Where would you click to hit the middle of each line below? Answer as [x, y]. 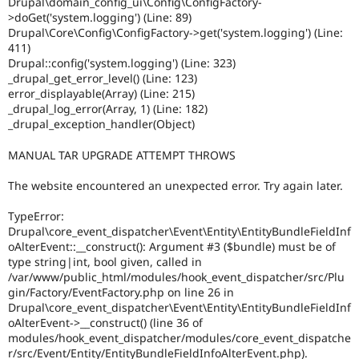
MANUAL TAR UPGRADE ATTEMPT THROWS [122, 155]
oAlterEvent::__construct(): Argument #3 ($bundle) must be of [172, 247]
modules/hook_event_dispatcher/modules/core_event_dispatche [179, 338]
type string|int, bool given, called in [105, 262]
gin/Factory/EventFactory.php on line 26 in [121, 292]
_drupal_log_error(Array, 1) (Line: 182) [108, 109]
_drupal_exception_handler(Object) [101, 124]
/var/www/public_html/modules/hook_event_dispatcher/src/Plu [176, 277]
